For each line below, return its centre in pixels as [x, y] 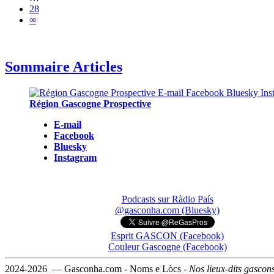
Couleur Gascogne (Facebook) [167, 247]
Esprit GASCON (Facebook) [168, 236]
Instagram [75, 158]
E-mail [68, 125]
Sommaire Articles [64, 67]
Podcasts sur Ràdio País [167, 199]
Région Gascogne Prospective [90, 104]
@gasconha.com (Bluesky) [168, 210]
